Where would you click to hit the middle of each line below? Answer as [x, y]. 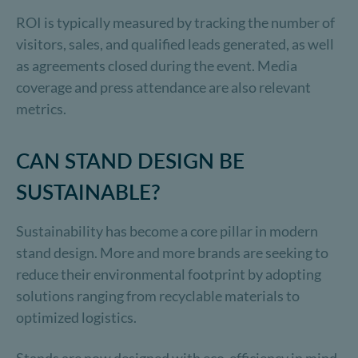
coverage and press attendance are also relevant [163, 87]
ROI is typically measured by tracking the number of [175, 22]
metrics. [41, 109]
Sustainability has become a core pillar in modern [167, 231]
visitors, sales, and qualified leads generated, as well [175, 44]
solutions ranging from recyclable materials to [158, 296]
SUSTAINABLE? [88, 192]
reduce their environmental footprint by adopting [169, 274]
